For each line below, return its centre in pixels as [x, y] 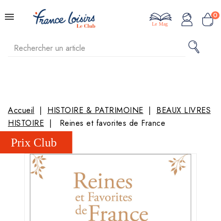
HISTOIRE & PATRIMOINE [95, 110]
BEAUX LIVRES [184, 110]
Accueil [21, 110]
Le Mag [160, 24]
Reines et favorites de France [112, 123]
